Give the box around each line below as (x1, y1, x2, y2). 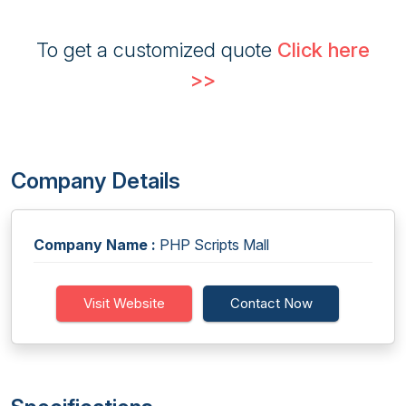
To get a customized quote (36, 38, 277, 62)
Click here (277, 38, 370, 62)
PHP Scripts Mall (156, 236, 269, 254)
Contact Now (229, 295, 313, 312)
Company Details (11, 168, 180, 194)
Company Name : (34, 236, 156, 254)
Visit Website (83, 295, 165, 312)
